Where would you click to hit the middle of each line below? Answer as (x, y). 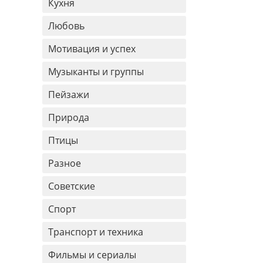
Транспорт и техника (96, 232)
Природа (69, 117)
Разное (65, 163)
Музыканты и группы (96, 72)
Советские (72, 186)
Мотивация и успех (92, 49)
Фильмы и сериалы (92, 255)
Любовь (66, 26)
